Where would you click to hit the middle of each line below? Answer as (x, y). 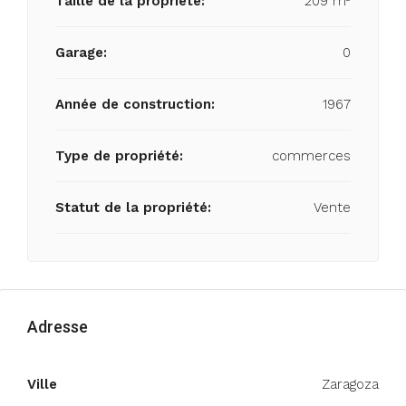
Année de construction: (135, 104)
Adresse (58, 327)
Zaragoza (350, 384)
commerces (311, 156)
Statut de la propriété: (133, 208)
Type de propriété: (119, 156)
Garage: (81, 53)
